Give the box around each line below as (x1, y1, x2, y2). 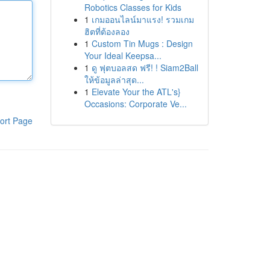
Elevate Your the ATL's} (91, 86, 181, 98)
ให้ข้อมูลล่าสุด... (84, 74, 144, 86)
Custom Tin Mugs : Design (91, 37, 193, 49)
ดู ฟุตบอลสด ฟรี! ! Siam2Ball (91, 61, 198, 74)
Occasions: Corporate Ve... (84, 98, 187, 110)
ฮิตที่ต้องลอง (84, 25, 130, 37)
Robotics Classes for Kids (84, 1, 181, 13)
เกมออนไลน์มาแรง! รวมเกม (91, 13, 194, 25)
